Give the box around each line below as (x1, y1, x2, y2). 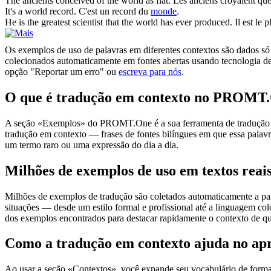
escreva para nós (119, 66, 181, 77)
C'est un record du (79, 5, 151, 16)
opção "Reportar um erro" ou (5, 66, 119, 77)
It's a (5, 5, 25, 16)
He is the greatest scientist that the (5, 16, 135, 27)
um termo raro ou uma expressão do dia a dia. (5, 139, 178, 150)
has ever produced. (158, 16, 232, 27)
